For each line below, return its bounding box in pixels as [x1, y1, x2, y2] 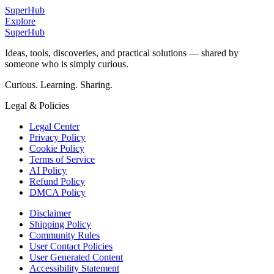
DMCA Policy [29, 187, 86, 198]
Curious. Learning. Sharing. [5, 80, 113, 90]
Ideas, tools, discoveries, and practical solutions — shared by [5, 48, 239, 58]
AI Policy [29, 165, 67, 176]
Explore [5, 16, 35, 26]
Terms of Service [29, 154, 95, 165]
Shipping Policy [29, 219, 91, 229]
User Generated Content [29, 252, 123, 262]
